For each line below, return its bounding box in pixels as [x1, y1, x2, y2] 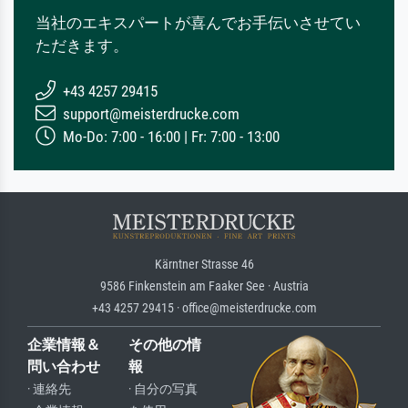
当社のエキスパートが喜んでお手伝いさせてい [36, 13, 361, 32]
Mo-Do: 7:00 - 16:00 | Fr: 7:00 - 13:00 [59, 127, 280, 146]
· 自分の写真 [128, 382, 198, 398]
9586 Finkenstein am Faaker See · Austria [99, 279, 309, 294]
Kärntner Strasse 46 [154, 257, 254, 272]
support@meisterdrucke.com [59, 104, 240, 123]
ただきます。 [36, 36, 128, 55]
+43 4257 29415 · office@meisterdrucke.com [91, 301, 317, 316]
